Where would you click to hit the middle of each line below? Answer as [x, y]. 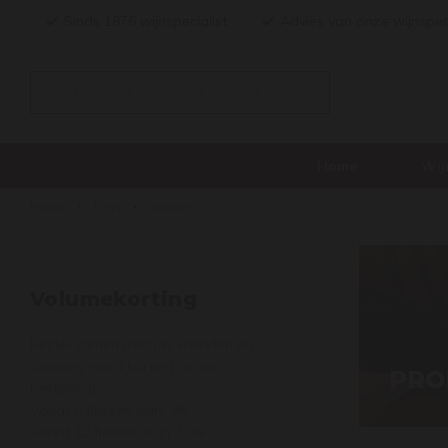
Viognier [171, 206]
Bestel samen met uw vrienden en [141, 344]
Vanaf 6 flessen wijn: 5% [109, 410]
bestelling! [62, 388]
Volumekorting [114, 299]
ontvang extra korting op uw [125, 366]
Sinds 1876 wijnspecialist [145, 21]
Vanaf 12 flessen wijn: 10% [117, 432]
